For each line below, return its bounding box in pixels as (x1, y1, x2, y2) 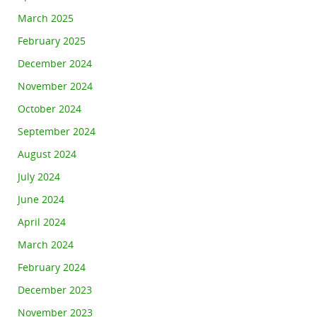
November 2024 (18, 79, 93, 93)
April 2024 (18, 215, 66, 229)
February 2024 (18, 260, 86, 274)
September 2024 (18, 125, 96, 138)
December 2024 (18, 57, 92, 70)
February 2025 (18, 34, 86, 47)
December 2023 (18, 283, 92, 296)
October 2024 (18, 102, 81, 115)
